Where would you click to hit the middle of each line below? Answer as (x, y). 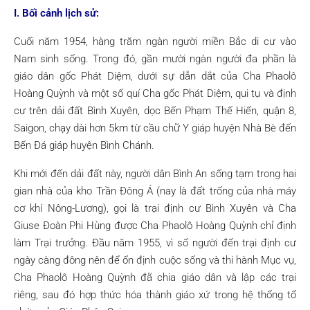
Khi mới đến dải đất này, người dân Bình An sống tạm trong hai (155, 174)
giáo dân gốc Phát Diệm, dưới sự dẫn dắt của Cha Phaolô (155, 76)
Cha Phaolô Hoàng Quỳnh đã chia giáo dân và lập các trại (155, 277)
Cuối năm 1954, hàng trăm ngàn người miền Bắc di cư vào (155, 42)
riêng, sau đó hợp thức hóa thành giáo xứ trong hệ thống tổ (155, 295)
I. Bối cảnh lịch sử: (56, 13)
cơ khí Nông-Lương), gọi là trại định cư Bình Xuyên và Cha (155, 208)
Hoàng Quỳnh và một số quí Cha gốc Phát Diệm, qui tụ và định (155, 93)
